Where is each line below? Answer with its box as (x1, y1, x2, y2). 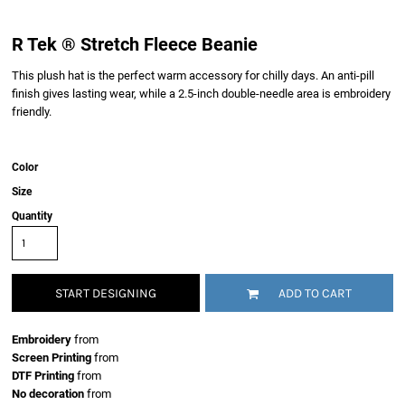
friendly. (12, 105, 52, 118)
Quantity (12, 210, 52, 222)
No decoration (12, 387, 84, 400)
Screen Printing (12, 351, 91, 364)
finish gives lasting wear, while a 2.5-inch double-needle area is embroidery (12, 87, 391, 100)
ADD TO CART (278, 286, 352, 302)
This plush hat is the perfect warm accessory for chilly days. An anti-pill (12, 69, 374, 82)
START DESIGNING (55, 286, 156, 302)
